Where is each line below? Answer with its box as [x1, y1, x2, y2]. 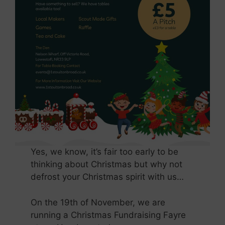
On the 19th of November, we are [31, 197, 166, 207]
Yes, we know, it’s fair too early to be [31, 147, 179, 157]
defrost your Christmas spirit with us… [31, 172, 184, 182]
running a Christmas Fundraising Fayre [31, 209, 186, 220]
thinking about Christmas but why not [31, 159, 183, 170]
